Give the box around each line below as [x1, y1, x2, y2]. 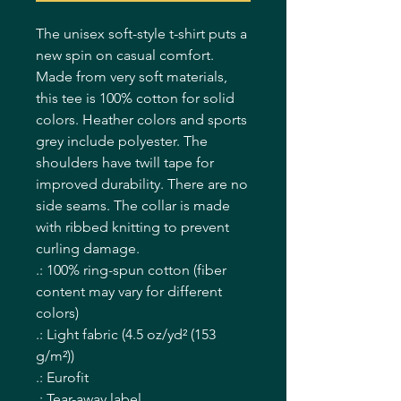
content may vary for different [36, 283, 222, 301]
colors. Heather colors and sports [36, 111, 247, 129]
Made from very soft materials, [36, 68, 227, 86]
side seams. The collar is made [36, 197, 230, 215]
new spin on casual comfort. [36, 47, 214, 64]
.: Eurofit [36, 369, 89, 387]
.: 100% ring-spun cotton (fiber [36, 261, 226, 279]
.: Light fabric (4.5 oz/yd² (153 [36, 326, 216, 344]
